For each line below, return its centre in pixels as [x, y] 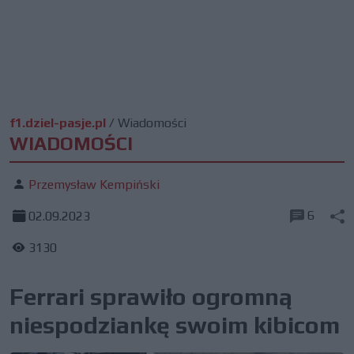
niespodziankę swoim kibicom [175, 325]
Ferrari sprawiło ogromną [151, 297]
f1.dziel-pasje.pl [58, 123]
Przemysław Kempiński [94, 185]
